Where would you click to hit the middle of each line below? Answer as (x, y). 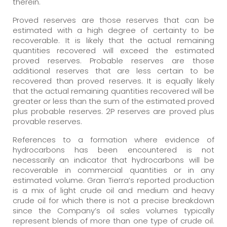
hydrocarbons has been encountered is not (113, 149)
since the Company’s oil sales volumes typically (113, 210)
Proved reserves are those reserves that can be (113, 20)
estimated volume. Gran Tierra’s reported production (113, 180)
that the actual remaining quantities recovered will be (113, 91)
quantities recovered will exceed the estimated (113, 50)
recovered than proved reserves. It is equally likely (113, 81)
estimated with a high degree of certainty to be (113, 30)
